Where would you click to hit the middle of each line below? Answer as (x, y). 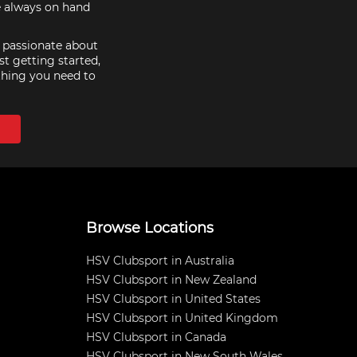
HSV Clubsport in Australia (160, 261)
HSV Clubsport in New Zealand (171, 280)
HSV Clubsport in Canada (156, 337)
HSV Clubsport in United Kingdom (182, 318)
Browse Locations (150, 228)
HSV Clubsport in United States (173, 299)
